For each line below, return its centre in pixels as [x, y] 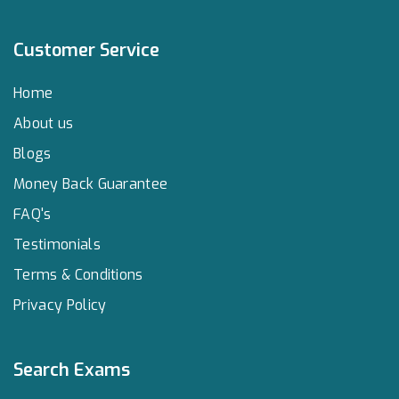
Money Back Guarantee [91, 183]
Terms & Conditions [78, 274]
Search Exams [72, 370]
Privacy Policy [60, 305]
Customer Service [86, 50]
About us [44, 123]
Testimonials [57, 244]
